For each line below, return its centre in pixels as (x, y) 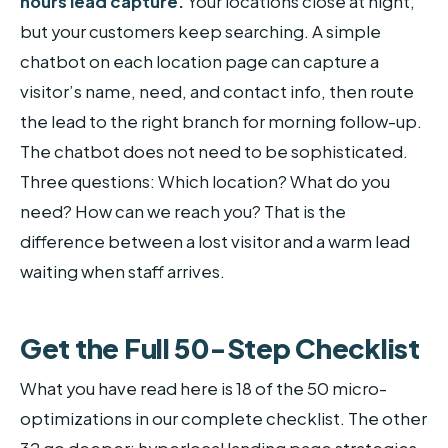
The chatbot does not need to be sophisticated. (214, 151)
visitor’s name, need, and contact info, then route (217, 91)
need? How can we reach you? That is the (183, 211)
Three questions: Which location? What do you (205, 181)
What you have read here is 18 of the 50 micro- (203, 389)
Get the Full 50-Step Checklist (220, 347)
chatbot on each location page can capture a (199, 61)
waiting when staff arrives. (122, 271)
